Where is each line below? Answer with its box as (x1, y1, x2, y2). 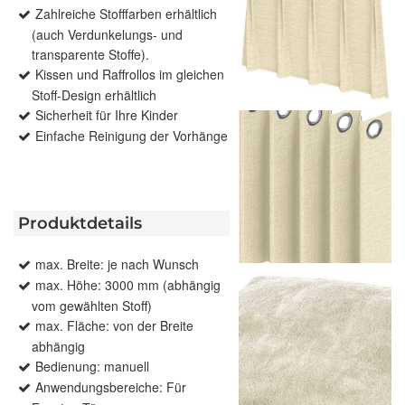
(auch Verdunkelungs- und (32, 25, 183, 44)
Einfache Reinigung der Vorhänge (35, 127, 228, 146)
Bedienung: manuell (35, 357, 149, 376)
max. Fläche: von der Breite (35, 316, 193, 335)
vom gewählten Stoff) (32, 297, 152, 316)
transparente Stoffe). (32, 45, 149, 64)
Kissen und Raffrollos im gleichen (35, 65, 224, 84)
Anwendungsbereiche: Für (35, 378, 186, 397)
